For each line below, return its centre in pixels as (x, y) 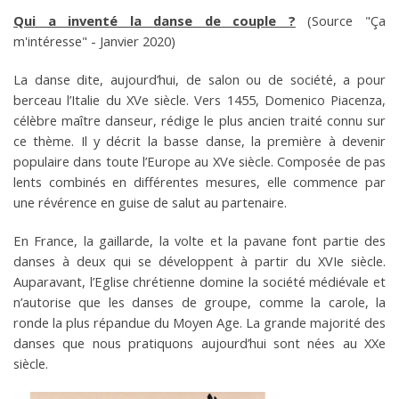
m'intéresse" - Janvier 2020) (94, 41)
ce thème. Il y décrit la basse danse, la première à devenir (199, 141)
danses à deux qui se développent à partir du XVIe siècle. (199, 261)
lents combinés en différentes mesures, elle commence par (199, 182)
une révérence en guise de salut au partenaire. (150, 202)
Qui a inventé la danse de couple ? (155, 20)
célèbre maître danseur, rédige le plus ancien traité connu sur (199, 120)
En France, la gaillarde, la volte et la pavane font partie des (199, 240)
